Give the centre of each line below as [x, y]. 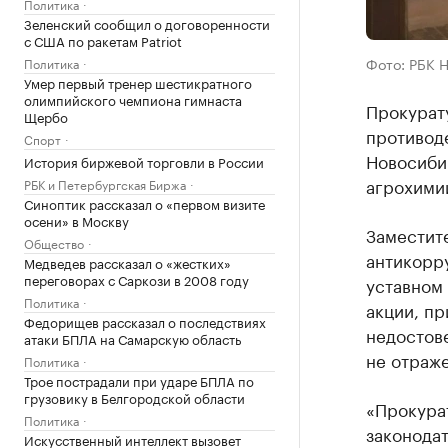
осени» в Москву [76, 220]
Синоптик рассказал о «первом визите [144, 203]
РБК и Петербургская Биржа [105, 183]
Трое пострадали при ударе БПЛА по [139, 380]
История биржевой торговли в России [144, 161]
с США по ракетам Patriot [103, 40]
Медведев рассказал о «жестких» [127, 262]
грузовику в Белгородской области [134, 397]
